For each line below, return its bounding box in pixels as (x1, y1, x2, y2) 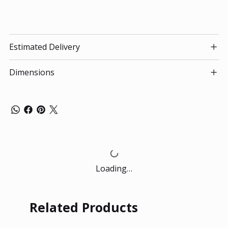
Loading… (96, 162, 132, 174)
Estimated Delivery (9, 41, 80, 52)
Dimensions (9, 66, 54, 78)
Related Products (29, 198, 138, 216)
